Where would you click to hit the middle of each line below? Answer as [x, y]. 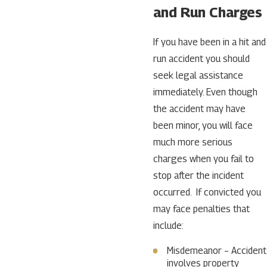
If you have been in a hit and [209, 42]
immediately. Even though [205, 92]
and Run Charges [207, 12]
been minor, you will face [203, 125]
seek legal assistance [198, 75]
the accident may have [199, 108]
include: [168, 225]
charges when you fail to [203, 159]
